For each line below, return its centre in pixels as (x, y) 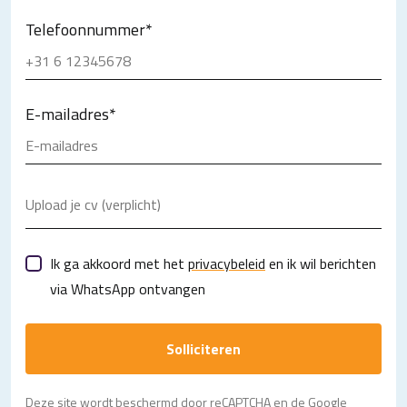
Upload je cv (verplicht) (93, 205)
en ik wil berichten (321, 264)
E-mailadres (67, 114)
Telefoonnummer (85, 30)
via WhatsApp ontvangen (128, 289)
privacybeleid (227, 264)
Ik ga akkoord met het (119, 264)
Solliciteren (203, 349)
